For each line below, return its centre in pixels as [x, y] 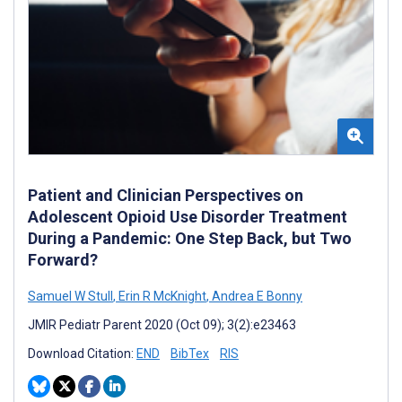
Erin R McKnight [161, 296]
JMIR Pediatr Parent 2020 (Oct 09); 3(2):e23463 [162, 324]
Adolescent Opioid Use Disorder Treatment [188, 216]
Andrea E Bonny [256, 296]
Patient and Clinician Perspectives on [166, 195]
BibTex [190, 353]
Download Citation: [82, 353]
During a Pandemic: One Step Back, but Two [190, 238]
